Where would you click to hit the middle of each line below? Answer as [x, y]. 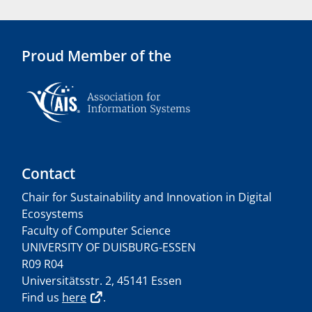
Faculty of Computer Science [96, 231]
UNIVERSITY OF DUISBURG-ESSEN [109, 248]
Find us [42, 298]
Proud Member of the [96, 56]
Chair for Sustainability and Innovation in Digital [147, 197]
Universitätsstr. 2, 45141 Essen [102, 281]
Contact [48, 174]
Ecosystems [53, 214]
